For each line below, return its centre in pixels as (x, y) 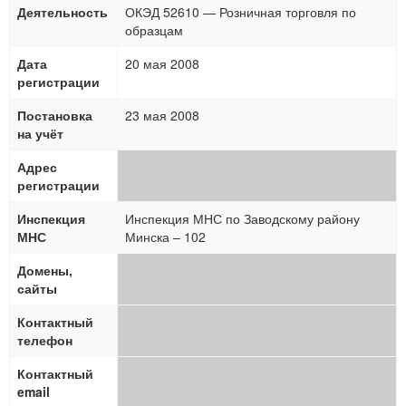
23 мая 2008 (162, 115)
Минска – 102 (165, 237)
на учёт (40, 133)
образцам (154, 30)
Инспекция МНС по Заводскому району (242, 218)
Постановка (55, 115)
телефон (45, 340)
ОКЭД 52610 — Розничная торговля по (241, 12)
